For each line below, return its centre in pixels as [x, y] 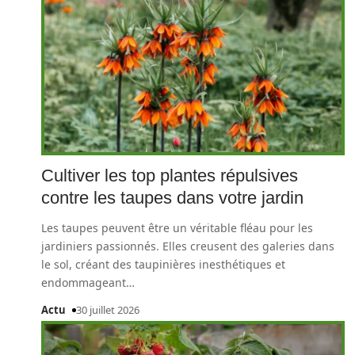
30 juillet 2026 [107, 310]
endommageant [84, 282]
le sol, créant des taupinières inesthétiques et [163, 264]
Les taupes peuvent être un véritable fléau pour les [177, 228]
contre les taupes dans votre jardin [172, 198]
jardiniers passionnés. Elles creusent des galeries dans [188, 246]
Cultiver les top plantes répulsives [170, 176]
